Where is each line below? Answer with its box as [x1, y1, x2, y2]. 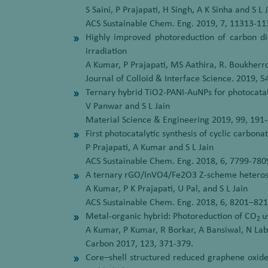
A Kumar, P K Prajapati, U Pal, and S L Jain [86, 184, 248, 194]
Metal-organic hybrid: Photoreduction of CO [86, 212, 257, 221]
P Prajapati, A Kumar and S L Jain [86, 143, 214, 153]
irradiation [86, 47, 127, 56]
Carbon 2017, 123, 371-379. [86, 239, 193, 249]
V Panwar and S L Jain [86, 102, 170, 111]
